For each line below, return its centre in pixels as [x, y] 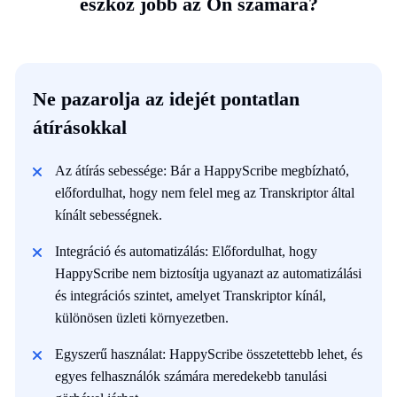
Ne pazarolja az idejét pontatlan [166, 98]
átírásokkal [80, 127]
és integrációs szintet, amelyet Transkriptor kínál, [191, 295]
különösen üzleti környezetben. [142, 317]
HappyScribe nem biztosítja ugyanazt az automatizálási [208, 273]
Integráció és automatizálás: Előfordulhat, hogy [186, 251]
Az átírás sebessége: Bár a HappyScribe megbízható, [202, 170]
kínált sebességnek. [109, 214]
